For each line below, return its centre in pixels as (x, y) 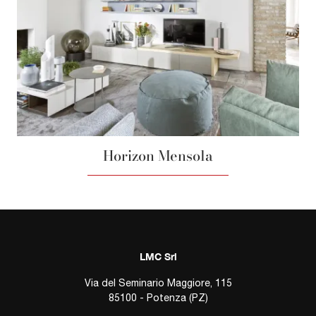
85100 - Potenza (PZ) (158, 297)
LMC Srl (158, 256)
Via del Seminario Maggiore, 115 (158, 282)
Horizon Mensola (158, 155)
